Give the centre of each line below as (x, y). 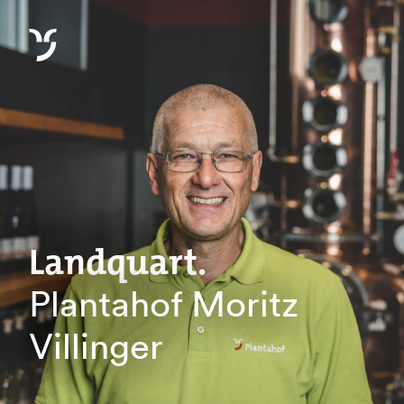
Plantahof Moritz (164, 304)
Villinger (96, 346)
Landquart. (118, 262)
